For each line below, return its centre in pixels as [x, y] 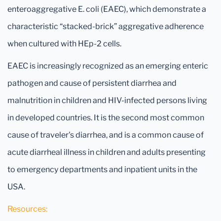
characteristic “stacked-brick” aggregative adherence [106, 26]
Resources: [27, 209]
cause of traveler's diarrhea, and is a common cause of [106, 135]
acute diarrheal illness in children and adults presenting [107, 152]
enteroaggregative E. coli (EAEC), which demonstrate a [107, 9]
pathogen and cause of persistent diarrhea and [92, 83]
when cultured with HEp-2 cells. [65, 44]
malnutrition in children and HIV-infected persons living [107, 100]
